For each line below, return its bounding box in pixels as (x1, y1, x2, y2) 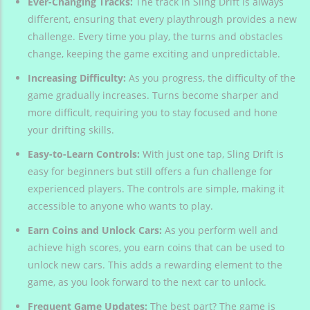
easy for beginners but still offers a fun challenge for (28, 165, 273, 179)
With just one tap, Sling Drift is (140, 147, 284, 161)
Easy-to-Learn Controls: (28, 147, 140, 161)
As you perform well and (162, 224, 278, 237)
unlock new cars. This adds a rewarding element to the (28, 258, 282, 272)
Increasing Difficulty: (28, 71, 126, 85)
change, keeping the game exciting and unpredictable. (28, 47, 280, 61)
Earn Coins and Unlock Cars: (28, 224, 162, 237)
